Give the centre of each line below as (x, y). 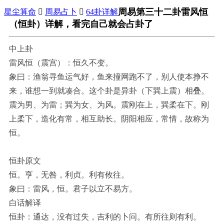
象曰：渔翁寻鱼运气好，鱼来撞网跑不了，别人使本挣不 (109, 77)
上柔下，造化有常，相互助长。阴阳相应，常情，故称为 (109, 119)
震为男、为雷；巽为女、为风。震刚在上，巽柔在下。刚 (109, 105)
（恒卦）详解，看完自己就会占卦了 (81, 24)
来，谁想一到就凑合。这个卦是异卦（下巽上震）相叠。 (109, 91)
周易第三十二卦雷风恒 (163, 12)
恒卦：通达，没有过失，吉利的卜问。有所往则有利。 (105, 217)
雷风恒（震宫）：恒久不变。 (61, 63)
